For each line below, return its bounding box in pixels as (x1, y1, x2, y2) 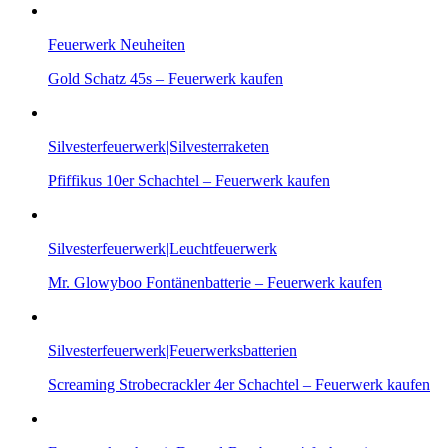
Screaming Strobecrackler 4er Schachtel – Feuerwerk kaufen (48, 375, 430, 393)
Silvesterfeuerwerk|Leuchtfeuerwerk (48, 239, 277, 257)
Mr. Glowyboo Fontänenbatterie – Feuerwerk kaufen (48, 273, 382, 291)
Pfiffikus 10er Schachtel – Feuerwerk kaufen (48, 171, 330, 189)
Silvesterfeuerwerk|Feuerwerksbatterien (48, 341, 297, 359)
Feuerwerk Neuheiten (48, 35, 185, 53)
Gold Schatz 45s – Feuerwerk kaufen (48, 69, 283, 87)
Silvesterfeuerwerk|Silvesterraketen (48, 137, 269, 155)
